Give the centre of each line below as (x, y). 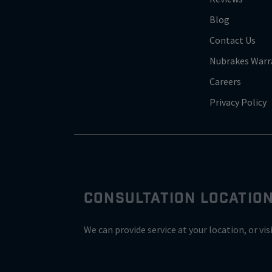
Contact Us (233, 40)
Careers (226, 82)
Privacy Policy (238, 102)
